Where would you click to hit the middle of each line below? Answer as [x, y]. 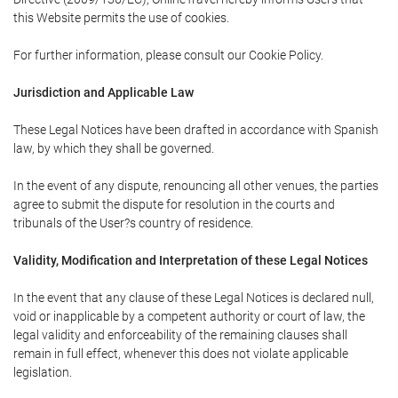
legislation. [43, 372]
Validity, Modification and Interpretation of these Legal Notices [191, 260]
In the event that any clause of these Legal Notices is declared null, [194, 298]
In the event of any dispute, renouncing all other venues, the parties [196, 186]
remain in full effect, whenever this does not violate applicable [181, 354]
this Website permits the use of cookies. [121, 18]
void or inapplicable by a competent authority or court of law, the [189, 316]
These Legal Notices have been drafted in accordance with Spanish [196, 130]
